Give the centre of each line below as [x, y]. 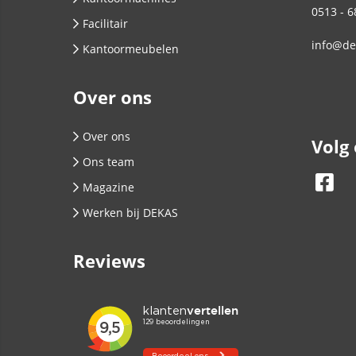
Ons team [108, 162]
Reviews [109, 261]
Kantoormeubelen [131, 49]
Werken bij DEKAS [130, 213]
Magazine [108, 187]
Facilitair [105, 23]
